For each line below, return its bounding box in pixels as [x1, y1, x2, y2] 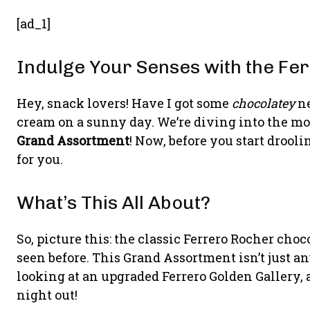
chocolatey [232, 95, 295, 111]
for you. [17, 151, 63, 167]
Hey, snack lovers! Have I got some [17, 95, 232, 111]
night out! [17, 286, 77, 303]
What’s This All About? [17, 192, 210, 214]
